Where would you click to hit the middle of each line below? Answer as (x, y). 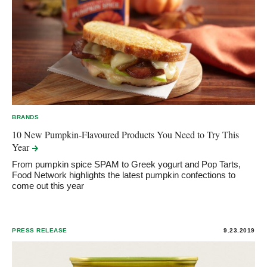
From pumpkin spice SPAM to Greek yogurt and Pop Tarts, (126, 164)
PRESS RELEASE (40, 231)
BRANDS (26, 117)
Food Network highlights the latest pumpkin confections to (124, 175)
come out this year (48, 186)
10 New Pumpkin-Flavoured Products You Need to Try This (125, 135)
